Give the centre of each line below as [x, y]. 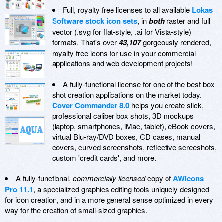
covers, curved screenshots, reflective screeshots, [134, 147]
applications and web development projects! [122, 63]
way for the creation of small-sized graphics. [76, 210]
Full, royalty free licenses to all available [127, 10]
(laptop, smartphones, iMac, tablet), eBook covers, [134, 126]
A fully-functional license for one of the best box [139, 84]
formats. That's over [85, 42]
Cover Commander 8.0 [91, 105]
